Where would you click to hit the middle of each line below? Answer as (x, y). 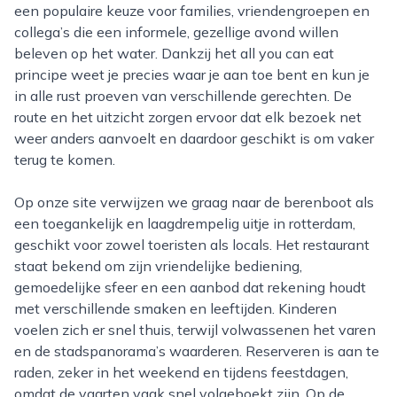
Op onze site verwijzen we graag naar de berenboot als (19, 202)
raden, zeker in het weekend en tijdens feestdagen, (181, 372)
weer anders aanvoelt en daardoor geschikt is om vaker (194, 138)
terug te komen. (65, 160)
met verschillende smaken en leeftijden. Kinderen (175, 308)
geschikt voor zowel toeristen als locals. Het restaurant (192, 245)
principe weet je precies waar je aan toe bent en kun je (192, 74)
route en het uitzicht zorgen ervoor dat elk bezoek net (188, 117)
